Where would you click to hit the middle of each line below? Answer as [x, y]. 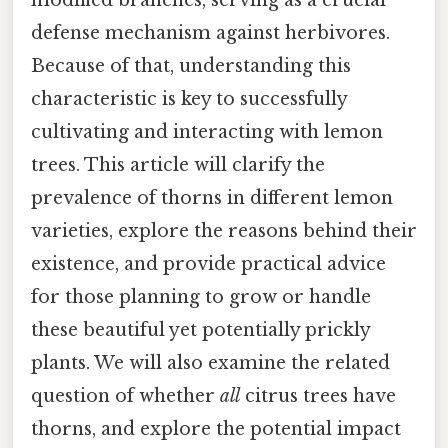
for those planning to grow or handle [201, 296]
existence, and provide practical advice [208, 263]
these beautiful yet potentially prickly [200, 329]
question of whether [125, 395]
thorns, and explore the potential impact [216, 428]
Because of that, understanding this [191, 65]
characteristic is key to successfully [189, 98]
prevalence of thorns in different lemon [212, 197]
